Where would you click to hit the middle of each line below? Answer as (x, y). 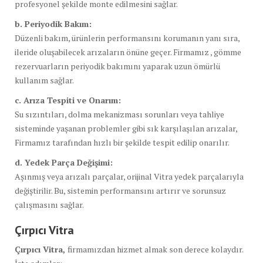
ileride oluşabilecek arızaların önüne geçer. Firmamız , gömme (128, 52)
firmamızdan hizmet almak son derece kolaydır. (155, 249)
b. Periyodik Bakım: (53, 23)
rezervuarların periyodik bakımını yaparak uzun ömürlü (117, 66)
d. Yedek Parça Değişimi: (64, 162)
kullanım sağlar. (44, 80)
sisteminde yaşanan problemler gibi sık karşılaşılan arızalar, (126, 128)
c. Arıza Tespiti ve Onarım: (68, 100)
